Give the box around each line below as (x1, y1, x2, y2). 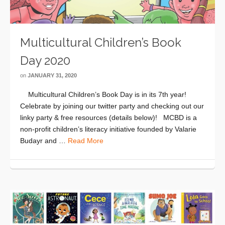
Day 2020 (20, 53, 70, 68)
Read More (68, 136, 103, 145)
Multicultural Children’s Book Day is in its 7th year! (20, 90, 190, 98)
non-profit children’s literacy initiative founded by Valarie (20, 125, 196, 133)
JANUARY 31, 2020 (28, 72, 77, 78)
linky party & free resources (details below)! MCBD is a (20, 113, 197, 122)
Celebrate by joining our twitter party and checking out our (20, 101, 204, 110)
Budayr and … (20, 136, 68, 145)
